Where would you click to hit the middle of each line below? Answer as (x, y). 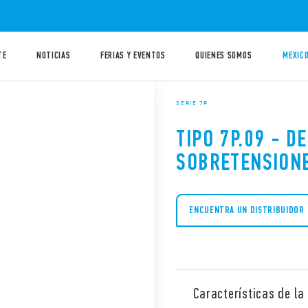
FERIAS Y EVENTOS (133, 55)
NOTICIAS (54, 55)
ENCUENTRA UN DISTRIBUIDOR (247, 210)
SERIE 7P (192, 103)
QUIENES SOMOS (224, 55)
